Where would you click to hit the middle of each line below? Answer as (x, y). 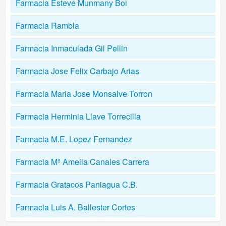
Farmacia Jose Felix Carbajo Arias (77, 71)
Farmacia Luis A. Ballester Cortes (75, 207)
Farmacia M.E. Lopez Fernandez (74, 139)
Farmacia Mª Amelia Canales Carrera (82, 162)
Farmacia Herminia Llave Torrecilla (78, 116)
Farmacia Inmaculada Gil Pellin (72, 48)
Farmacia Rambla (47, 25)
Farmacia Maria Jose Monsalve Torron (84, 94)
